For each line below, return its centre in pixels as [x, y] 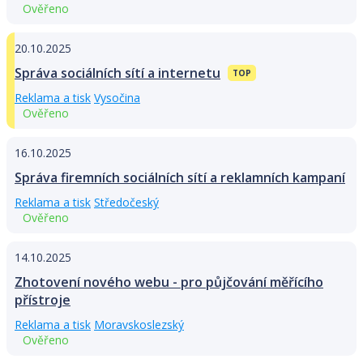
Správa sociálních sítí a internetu [117, 73]
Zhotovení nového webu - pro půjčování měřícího [169, 282]
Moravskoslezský [139, 325]
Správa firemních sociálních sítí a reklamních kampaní [180, 178]
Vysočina [117, 98]
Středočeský [126, 203]
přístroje [43, 300]
